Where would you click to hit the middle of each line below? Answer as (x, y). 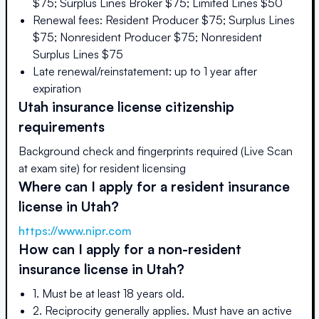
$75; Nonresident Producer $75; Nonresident (147, 37)
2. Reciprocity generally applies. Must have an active (162, 310)
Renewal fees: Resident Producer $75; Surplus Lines (164, 20)
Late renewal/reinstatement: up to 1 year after (145, 71)
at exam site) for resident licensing (102, 168)
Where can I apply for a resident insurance (154, 186)
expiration (57, 88)
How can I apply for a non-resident (130, 249)
